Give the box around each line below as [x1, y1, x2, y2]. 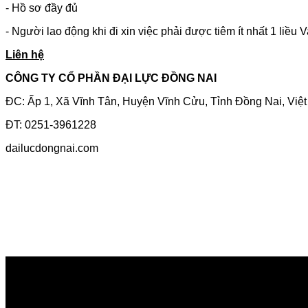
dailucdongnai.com [5, 142, 98, 155]
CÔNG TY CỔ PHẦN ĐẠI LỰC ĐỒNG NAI [5, 72, 217, 85]
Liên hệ [5, 49, 44, 61]
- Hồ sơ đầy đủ [5, 2, 78, 14]
